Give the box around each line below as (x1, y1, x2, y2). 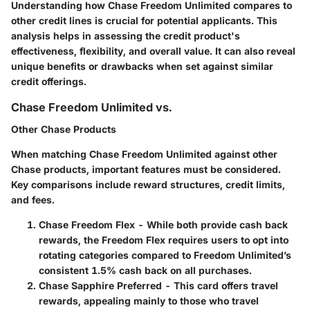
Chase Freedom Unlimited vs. (11, 100, 172, 114)
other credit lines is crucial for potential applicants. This (11, 14, 277, 26)
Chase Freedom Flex (39, 219, 135, 231)
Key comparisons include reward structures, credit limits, (11, 179, 285, 191)
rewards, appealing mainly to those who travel (39, 295, 259, 307)
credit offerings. (11, 75, 86, 87)
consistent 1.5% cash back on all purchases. (39, 264, 252, 277)
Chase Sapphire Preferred (39, 280, 162, 292)
